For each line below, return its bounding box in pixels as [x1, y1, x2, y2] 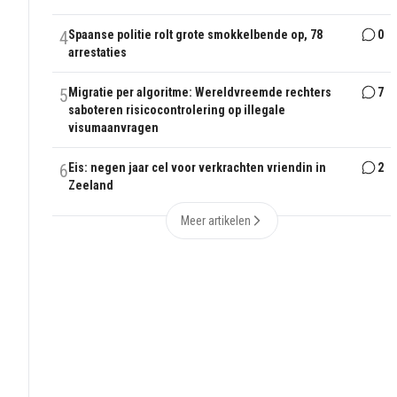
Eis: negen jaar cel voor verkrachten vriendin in [68, 160, 327, 175]
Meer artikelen [180, 214, 251, 229]
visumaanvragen [68, 121, 160, 136]
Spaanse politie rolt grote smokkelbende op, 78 [68, 27, 323, 43]
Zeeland [68, 178, 114, 193]
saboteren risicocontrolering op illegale [68, 103, 286, 118]
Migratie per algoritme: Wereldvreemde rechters [68, 85, 332, 100]
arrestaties [68, 45, 128, 60]
